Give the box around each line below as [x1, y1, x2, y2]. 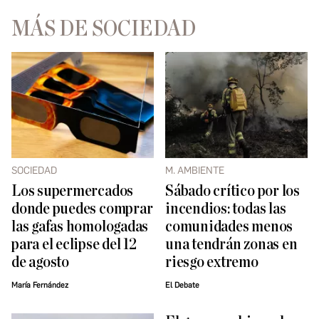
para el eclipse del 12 [11, 236, 137, 253]
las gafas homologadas [11, 219, 149, 236]
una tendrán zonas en [165, 236, 298, 253]
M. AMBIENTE [165, 164, 224, 177]
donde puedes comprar [11, 201, 153, 218]
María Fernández [11, 281, 68, 291]
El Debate [165, 281, 199, 291]
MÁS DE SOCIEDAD [11, 17, 196, 41]
